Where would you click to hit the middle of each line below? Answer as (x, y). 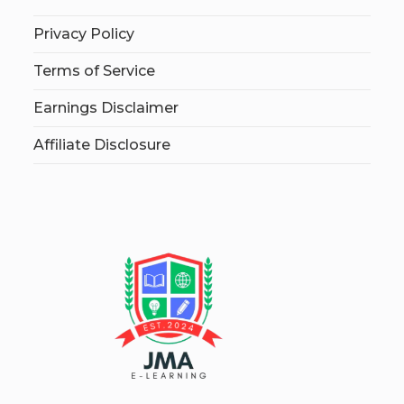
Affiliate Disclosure (102, 145)
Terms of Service (95, 71)
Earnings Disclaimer (106, 108)
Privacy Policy (84, 34)
